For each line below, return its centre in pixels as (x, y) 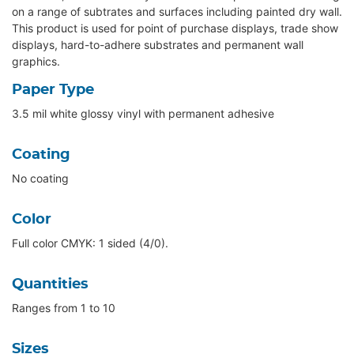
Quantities (50, 285)
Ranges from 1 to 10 (64, 308)
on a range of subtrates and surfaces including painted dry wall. (177, 12)
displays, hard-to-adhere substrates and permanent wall (158, 45)
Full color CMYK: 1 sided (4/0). (90, 243)
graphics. (36, 62)
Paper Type (53, 90)
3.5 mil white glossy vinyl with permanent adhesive (143, 114)
